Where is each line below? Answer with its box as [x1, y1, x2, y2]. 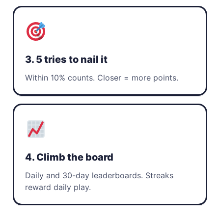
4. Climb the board [25, 151, 113, 163]
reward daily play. [25, 182, 91, 192]
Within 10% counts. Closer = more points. [25, 73, 178, 82]
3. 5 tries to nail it [25, 54, 108, 65]
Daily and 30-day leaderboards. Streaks [25, 170, 173, 180]
